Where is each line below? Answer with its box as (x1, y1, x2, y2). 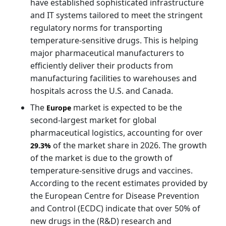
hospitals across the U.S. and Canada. (30, 85, 173, 96)
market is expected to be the (71, 101, 182, 113)
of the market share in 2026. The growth (51, 139, 207, 151)
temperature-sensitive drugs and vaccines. (30, 164, 193, 176)
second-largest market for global (30, 114, 156, 126)
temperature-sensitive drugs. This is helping (30, 34, 198, 46)
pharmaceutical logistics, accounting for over (30, 127, 203, 138)
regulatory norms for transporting (30, 22, 162, 33)
